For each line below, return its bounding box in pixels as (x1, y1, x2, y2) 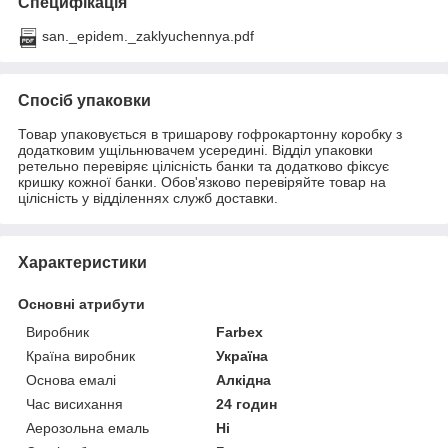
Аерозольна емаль (26, 419, 149, 436)
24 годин (216, 395, 278, 412)
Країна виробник (26, 347, 135, 364)
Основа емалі (26, 371, 116, 388)
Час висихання (26, 395, 123, 412)
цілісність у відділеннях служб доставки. (18, 189, 278, 206)
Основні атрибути (18, 295, 145, 312)
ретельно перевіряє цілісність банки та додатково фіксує (18, 157, 389, 174)
